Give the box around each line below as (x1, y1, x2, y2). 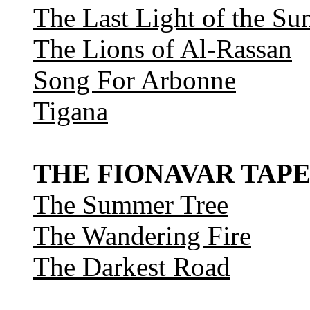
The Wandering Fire (33, 221, 251, 251)
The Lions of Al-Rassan (33, 34, 292, 64)
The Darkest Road (33, 252, 230, 282)
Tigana (33, 96, 108, 127)
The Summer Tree (33, 190, 228, 220)
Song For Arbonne (33, 65, 236, 95)
